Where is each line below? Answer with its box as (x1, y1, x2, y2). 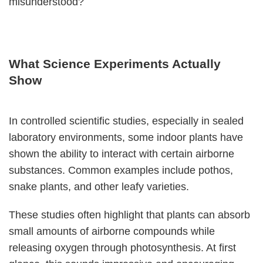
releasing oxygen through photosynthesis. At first (9, 242, 236, 254)
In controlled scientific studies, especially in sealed (9, 115, 244, 127)
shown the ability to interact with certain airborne (9, 148, 234, 160)
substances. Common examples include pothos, (9, 164, 233, 177)
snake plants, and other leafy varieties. (9, 181, 189, 193)
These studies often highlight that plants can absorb (9, 209, 250, 221)
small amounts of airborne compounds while (9, 225, 215, 238)
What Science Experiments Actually (9, 57, 221, 71)
